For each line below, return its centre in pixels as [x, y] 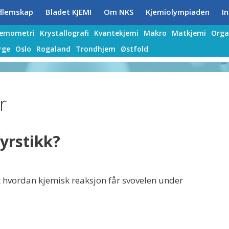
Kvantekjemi [116, 33]
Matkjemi [189, 33]
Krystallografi [64, 33]
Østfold [134, 49]
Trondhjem [96, 49]
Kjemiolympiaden [178, 12]
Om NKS [119, 12]
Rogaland [53, 49]
